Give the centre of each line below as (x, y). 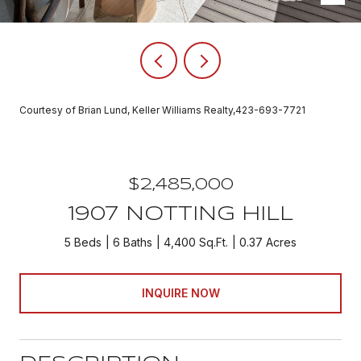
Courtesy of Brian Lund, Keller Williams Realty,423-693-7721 (162, 110)
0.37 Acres (268, 242)
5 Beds (83, 242)
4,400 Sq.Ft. (196, 242)
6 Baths (133, 242)
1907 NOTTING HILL (180, 215)
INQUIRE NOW (180, 293)
